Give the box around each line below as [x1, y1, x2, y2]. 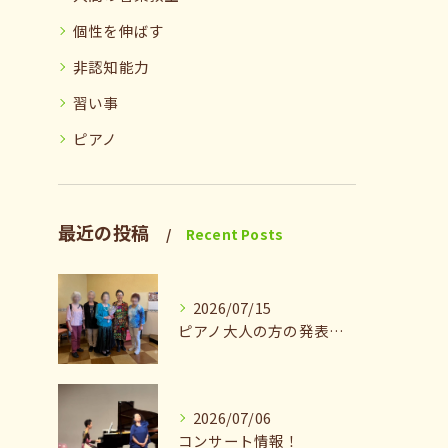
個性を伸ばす [73, 20, 165, 41]
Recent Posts [185, 224, 284, 244]
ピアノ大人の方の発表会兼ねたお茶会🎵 [329, 320, 344, 341]
